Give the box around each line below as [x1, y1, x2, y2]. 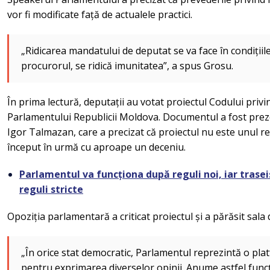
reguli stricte [19, 182, 83, 196]
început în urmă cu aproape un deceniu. [7, 140, 188, 154]
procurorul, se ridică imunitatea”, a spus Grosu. [21, 58, 233, 72]
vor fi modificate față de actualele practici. [7, 7, 192, 21]
